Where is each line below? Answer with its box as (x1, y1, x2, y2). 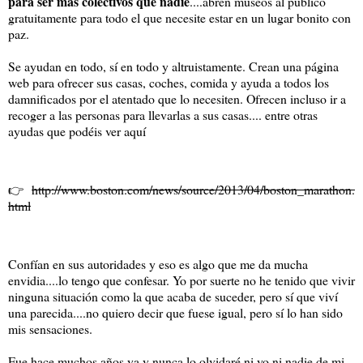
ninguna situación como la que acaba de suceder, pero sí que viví (8, 287, 338, 305)
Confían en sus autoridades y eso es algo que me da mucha (8, 254, 308, 272)
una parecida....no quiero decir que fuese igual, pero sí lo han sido (8, 303, 343, 321)
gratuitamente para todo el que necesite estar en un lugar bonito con (8, 9, 351, 27)
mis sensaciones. (8, 319, 92, 337)
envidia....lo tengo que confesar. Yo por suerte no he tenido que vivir (8, 271, 355, 288)
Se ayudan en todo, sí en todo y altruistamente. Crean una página (8, 58, 339, 75)
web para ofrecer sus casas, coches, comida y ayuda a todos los (8, 74, 329, 92)
